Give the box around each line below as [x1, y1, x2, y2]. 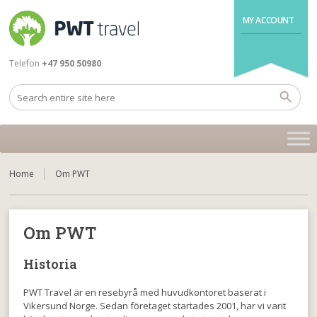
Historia [23, 255, 78, 272]
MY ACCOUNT [242, 14, 294, 26]
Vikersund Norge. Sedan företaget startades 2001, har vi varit [23, 299, 287, 312]
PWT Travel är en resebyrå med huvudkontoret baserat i [23, 286, 267, 299]
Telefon [9, 57, 40, 69]
